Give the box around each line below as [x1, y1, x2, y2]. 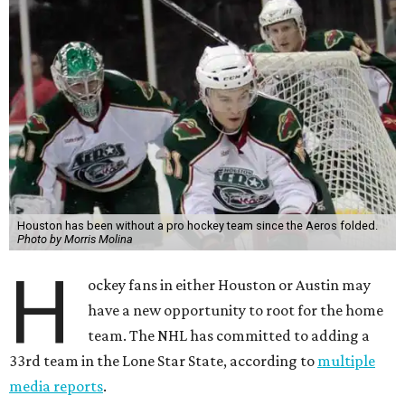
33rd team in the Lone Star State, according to [9, 352, 317, 371]
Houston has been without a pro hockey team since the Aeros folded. [16, 219, 378, 233]
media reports [9, 377, 103, 396]
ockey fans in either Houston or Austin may [88, 276, 372, 295]
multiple [317, 352, 375, 371]
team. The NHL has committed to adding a [88, 326, 371, 345]
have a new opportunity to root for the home [88, 301, 384, 320]
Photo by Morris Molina [16, 232, 133, 247]
